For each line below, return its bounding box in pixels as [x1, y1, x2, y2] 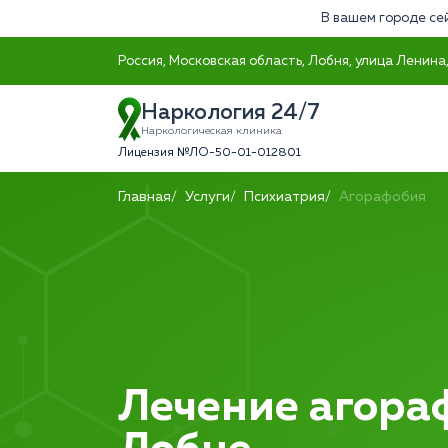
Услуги [185, 190, 230, 204]
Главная [118, 190, 171, 204]
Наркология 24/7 [141, 102, 320, 124]
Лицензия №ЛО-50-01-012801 [118, 147, 301, 159]
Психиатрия [244, 190, 325, 204]
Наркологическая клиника [141, 126, 282, 136]
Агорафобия [339, 190, 426, 204]
